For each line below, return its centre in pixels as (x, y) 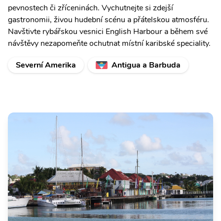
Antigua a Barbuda (146, 65)
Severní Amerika (46, 65)
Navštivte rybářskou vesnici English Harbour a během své (108, 32)
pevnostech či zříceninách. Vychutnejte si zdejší (91, 8)
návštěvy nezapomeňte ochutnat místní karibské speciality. (109, 43)
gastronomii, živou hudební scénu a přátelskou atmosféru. (109, 20)
